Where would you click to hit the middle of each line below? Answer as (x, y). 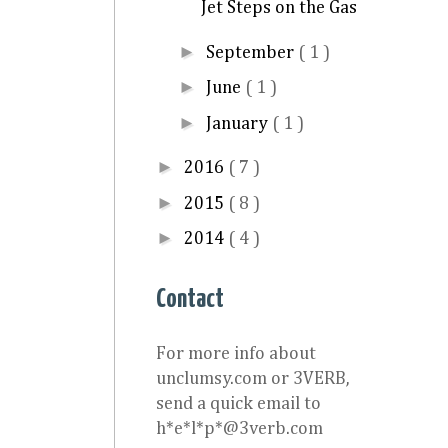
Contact (190, 299)
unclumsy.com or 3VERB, (253, 378)
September (251, 52)
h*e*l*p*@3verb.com (239, 428)
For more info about (236, 353)
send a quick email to (238, 403)
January (238, 123)
